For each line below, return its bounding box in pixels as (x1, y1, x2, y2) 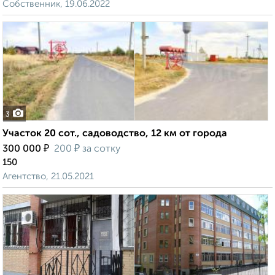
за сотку (80, 144, 120, 155)
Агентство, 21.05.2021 (2, 172, 94, 182)
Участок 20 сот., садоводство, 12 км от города (2, 129, 227, 139)
